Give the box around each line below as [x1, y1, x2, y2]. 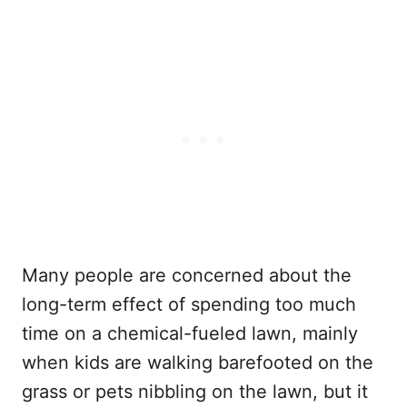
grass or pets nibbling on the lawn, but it [22, 380, 368, 402]
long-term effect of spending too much [22, 293, 356, 315]
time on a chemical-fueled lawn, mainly [22, 322, 358, 344]
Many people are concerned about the [22, 263, 352, 286]
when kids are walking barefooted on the [22, 351, 373, 373]
